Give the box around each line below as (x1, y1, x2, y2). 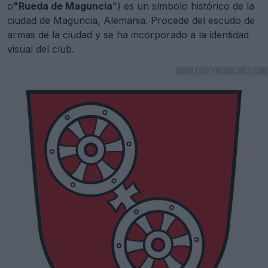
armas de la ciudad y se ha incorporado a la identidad (7, 29, 249, 41)
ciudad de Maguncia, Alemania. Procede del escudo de (7, 14, 255, 27)
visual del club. (7, 43, 74, 56)
